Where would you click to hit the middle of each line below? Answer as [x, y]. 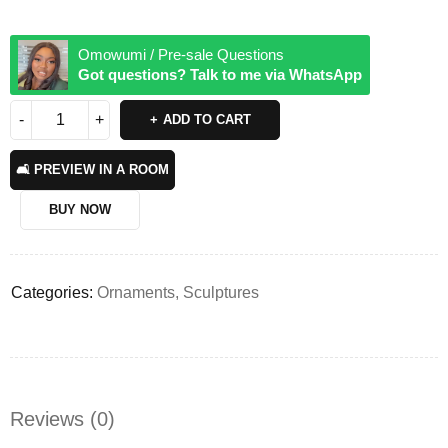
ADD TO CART [206, 119]
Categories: [52, 292]
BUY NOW [80, 209]
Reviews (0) [62, 418]
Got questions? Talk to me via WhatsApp [220, 74]
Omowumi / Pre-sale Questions [181, 54]
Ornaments [136, 292]
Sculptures [221, 292]
